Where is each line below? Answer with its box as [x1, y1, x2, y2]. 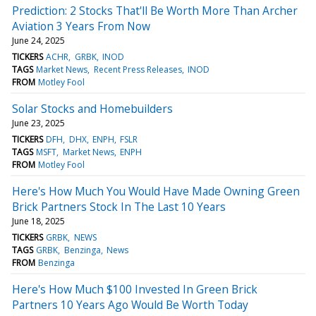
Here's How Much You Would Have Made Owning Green [12, 183, 300, 199]
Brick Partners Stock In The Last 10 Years [12, 198, 226, 214]
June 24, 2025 [12, 34, 65, 47]
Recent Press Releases [93, 63, 182, 75]
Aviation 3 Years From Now [12, 18, 150, 34]
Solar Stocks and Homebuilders [12, 100, 173, 116]
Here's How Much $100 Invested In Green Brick [12, 281, 257, 297]
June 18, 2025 [12, 214, 65, 227]
